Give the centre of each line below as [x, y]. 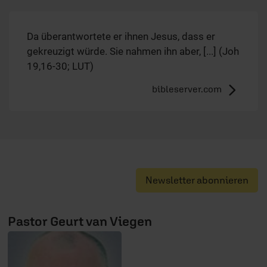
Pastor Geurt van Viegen [80, 221]
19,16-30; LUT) [60, 66]
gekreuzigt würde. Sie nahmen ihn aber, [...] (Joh [133, 51]
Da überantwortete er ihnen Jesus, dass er [121, 36]
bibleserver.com [187, 89]
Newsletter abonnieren [197, 180]
